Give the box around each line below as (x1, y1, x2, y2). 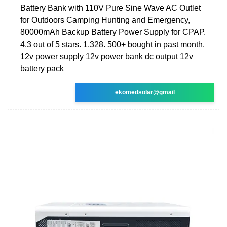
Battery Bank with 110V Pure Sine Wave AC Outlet (20, 3, 201, 12)
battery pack (20, 64, 64, 73)
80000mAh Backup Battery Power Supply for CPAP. (20, 27, 206, 36)
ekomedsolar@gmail (115, 88, 175, 96)
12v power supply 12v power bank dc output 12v (20, 52, 193, 61)
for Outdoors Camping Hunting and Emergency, (20, 15, 190, 24)
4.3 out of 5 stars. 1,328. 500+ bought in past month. (20, 40, 205, 49)
